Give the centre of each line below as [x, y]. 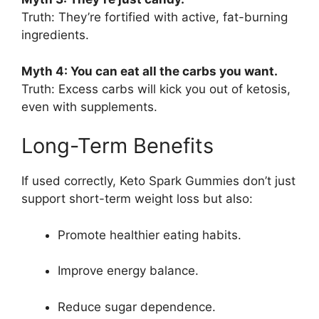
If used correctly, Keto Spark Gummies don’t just [158, 181]
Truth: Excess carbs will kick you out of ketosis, [156, 89]
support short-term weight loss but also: [137, 199]
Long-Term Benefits [117, 146]
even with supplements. [89, 106]
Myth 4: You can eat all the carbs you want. [150, 71]
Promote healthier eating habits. [150, 235]
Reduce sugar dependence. [137, 307]
